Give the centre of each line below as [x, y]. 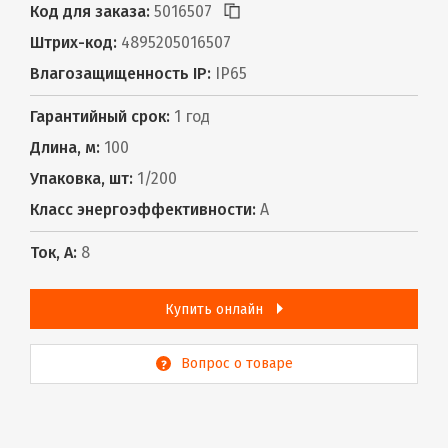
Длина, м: [65, 147]
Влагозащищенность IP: [120, 73]
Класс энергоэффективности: [143, 209]
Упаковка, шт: [81, 178]
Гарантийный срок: [100, 116]
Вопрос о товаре [236, 363]
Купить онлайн [216, 309]
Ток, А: [53, 252]
